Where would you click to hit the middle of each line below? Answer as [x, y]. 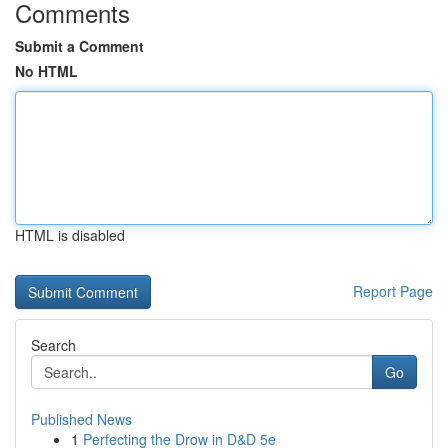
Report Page [393, 291]
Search [53, 345]
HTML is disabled [70, 235]
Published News [81, 419]
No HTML [46, 71]
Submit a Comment [79, 46]
